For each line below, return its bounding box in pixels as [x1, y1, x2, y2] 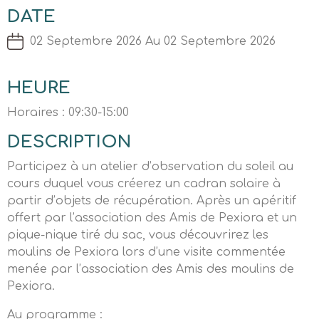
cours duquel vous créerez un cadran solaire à [7, 177, 281, 190]
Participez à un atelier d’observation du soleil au [7, 160, 293, 173]
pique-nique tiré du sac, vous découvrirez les [7, 229, 268, 241]
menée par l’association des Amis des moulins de [7, 263, 294, 276]
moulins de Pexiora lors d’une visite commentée [7, 246, 286, 258]
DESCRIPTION [7, 132, 131, 152]
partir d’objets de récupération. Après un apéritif [7, 194, 296, 207]
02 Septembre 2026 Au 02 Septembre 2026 [30, 35, 276, 48]
